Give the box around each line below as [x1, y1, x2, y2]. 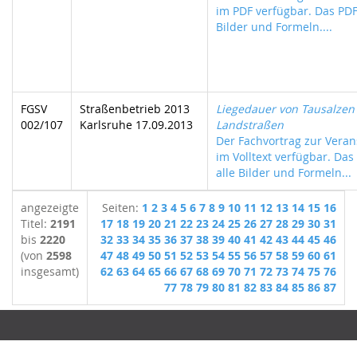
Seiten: [102, 200, 142, 215]
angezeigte [21, 200, 79, 215]
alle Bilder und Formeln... [216, 165, 351, 180]
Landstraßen [216, 117, 284, 132]
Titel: [21, 216, 50, 231]
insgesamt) [21, 264, 79, 279]
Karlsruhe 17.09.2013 [80, 117, 193, 132]
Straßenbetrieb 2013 [80, 101, 190, 116]
